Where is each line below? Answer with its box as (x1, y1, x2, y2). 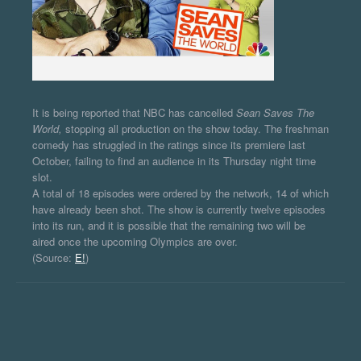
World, (32, 120, 65, 136)
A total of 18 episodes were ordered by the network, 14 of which (32, 185, 329, 201)
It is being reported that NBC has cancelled (32, 104, 236, 120)
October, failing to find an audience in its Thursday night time (32, 152, 316, 168)
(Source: (32, 249, 75, 265)
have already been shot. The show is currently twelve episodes (32, 201, 326, 217)
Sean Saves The (236, 104, 314, 120)
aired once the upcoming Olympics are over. (32, 233, 238, 249)
